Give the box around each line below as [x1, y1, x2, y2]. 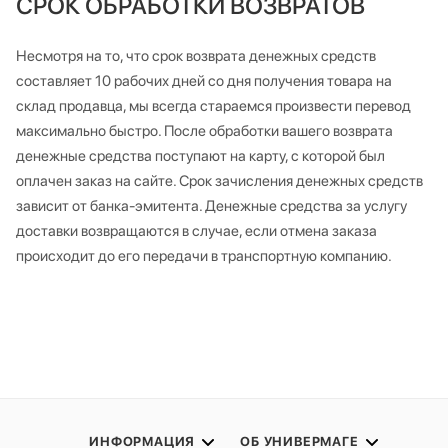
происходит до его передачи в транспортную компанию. [16, 246, 395, 265]
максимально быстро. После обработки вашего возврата [16, 121, 393, 140]
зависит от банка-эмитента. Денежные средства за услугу [16, 196, 407, 215]
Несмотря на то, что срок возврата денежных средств [16, 46, 376, 65]
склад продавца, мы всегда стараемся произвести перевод [16, 96, 411, 115]
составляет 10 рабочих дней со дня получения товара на [16, 71, 392, 90]
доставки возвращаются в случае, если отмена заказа [16, 221, 377, 240]
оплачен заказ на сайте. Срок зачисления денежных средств [16, 171, 423, 190]
